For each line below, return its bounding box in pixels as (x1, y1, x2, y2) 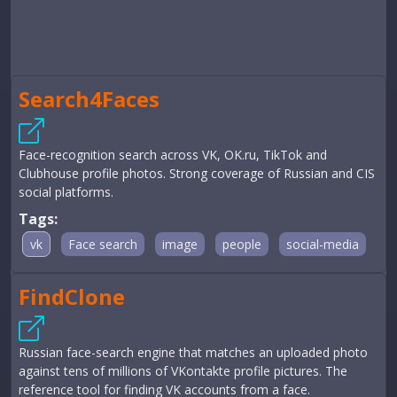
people (222, 236, 261, 253)
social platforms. (19, 183, 113, 201)
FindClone (19, 282, 125, 312)
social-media (286, 236, 359, 253)
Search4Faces (19, 84, 160, 114)
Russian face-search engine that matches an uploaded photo (19, 344, 368, 362)
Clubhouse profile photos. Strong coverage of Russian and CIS (19, 165, 375, 183)
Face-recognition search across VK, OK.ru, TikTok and (19, 146, 327, 164)
